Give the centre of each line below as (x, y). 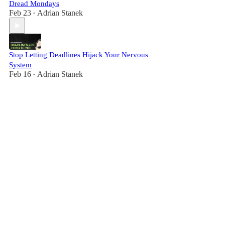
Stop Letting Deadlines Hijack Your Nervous (79, 55)
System (20, 65)
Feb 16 (20, 74)
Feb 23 (20, 13)
